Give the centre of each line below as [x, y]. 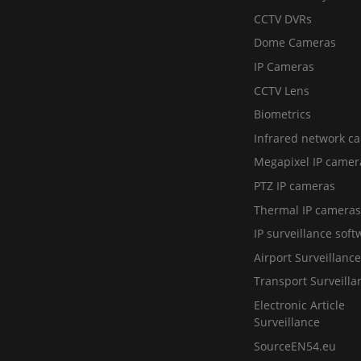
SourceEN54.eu [295, 346]
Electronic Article [299, 305]
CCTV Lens [281, 90]
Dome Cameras [295, 43]
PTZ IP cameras [294, 186]
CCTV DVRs [282, 19]
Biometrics [282, 114]
